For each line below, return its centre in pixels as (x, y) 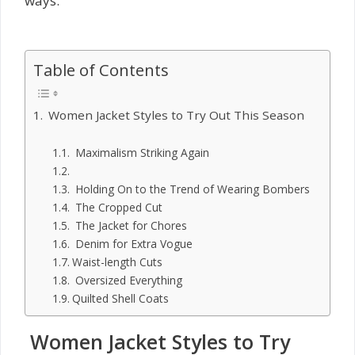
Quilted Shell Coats (120, 298)
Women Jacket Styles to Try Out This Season (177, 115)
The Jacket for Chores (129, 225)
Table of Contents (101, 70)
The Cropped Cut (117, 207)
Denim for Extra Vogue (132, 244)
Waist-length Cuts (117, 262)
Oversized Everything (128, 280)
